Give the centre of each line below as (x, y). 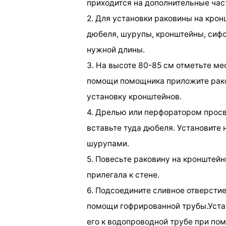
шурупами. (108, 143)
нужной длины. (116, 49)
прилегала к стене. (123, 175)
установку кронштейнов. (134, 96)
